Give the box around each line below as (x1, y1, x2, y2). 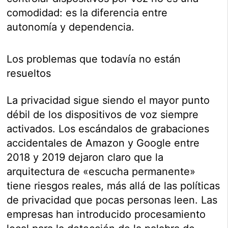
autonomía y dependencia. (7, 20, 135, 33)
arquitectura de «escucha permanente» (7, 165, 196, 178)
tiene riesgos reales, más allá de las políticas (7, 179, 220, 192)
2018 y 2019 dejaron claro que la (7, 151, 164, 163)
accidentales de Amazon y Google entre (7, 136, 200, 149)
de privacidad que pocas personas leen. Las (7, 193, 218, 206)
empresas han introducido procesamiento (7, 208, 206, 220)
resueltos (7, 67, 51, 79)
